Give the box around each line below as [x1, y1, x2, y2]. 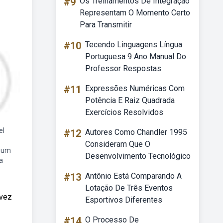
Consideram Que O [85, 139, 150, 149]
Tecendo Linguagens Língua [85, 40, 182, 49]
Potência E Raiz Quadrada [85, 96, 175, 105]
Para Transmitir [80, 20, 132, 29]
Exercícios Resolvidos [85, 108, 163, 117]
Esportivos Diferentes [85, 195, 162, 205]
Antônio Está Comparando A [85, 171, 182, 181]
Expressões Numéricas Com [85, 84, 185, 93]
